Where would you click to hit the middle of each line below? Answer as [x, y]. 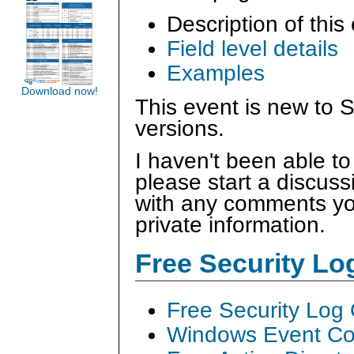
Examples [216, 73]
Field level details [252, 49]
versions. [180, 129]
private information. [230, 224]
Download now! [59, 91]
